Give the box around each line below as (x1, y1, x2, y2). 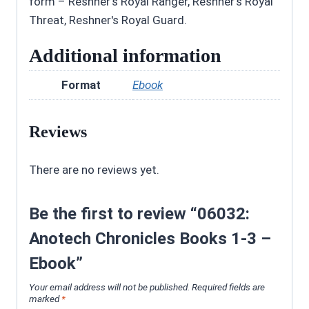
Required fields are (192, 281, 265, 292)
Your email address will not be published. (29, 281, 190, 292)
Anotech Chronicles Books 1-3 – (29, 228, 271, 248)
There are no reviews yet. (29, 162, 159, 177)
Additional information (29, 45, 221, 67)
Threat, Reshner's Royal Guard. (29, 13, 187, 28)
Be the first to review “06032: (29, 203, 250, 223)
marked (29, 292, 61, 304)
